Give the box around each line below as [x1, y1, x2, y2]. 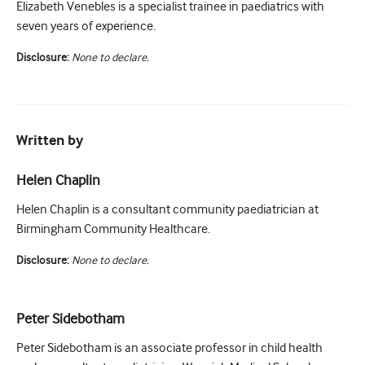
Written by [16, 132, 83, 151]
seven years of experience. [16, 19, 156, 34]
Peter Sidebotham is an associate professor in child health [16, 341, 323, 356]
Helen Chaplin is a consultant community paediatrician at [16, 202, 319, 218]
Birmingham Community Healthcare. [16, 222, 210, 237]
